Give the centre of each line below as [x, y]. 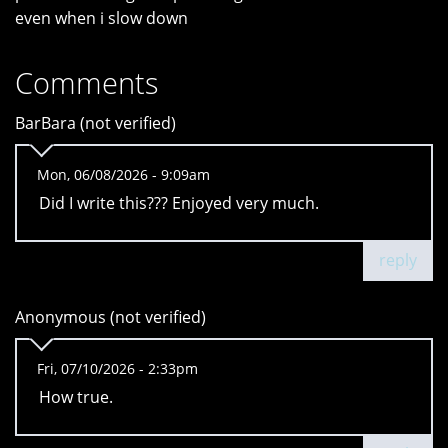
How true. [76, 397]
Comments [87, 83]
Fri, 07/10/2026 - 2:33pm [117, 369]
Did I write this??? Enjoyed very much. [179, 203]
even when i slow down [101, 18]
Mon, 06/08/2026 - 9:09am [123, 175]
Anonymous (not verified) [110, 317]
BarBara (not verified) [95, 123]
